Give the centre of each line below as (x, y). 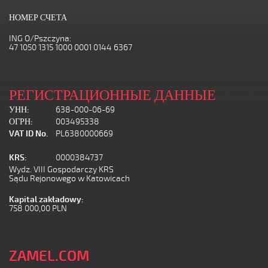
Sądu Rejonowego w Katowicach (69, 179)
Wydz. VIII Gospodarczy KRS (61, 170)
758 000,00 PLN (38, 208)
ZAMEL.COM (49, 256)
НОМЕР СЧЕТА (38, 18)
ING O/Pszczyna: (40, 39)
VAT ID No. (28, 134)
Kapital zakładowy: (46, 200)
